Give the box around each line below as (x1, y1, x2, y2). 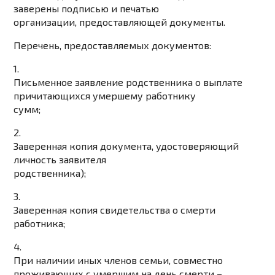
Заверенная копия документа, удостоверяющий (14, 140, 239, 152)
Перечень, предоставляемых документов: (14, 39, 212, 52)
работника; (14, 217, 66, 230)
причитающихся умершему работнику (14, 90, 196, 102)
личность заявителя (14, 153, 107, 166)
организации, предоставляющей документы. (14, 16, 226, 28)
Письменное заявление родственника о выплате (14, 76, 243, 88)
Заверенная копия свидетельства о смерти (14, 204, 216, 216)
